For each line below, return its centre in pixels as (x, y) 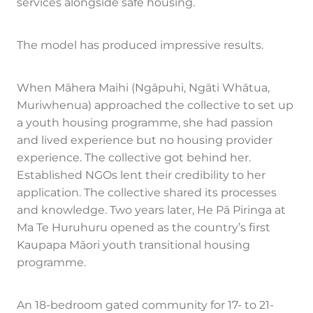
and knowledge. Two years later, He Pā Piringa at (151, 211)
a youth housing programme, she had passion (145, 123)
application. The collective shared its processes (147, 193)
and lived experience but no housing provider (145, 141)
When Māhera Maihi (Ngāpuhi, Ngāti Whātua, (143, 88)
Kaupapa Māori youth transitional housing (133, 246)
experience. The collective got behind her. (134, 158)
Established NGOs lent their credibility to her (141, 176)
